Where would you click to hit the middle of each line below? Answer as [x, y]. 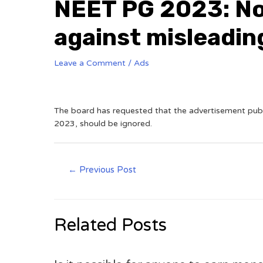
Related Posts [110, 225]
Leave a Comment [90, 63]
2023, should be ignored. [103, 124]
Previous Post [107, 170]
